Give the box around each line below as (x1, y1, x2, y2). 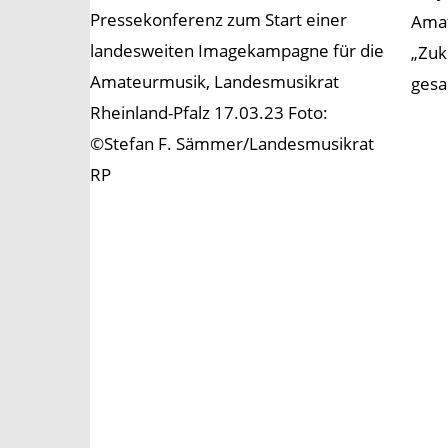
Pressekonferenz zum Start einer (90, 8, 347, 32)
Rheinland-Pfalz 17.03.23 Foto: (90, 101, 328, 125)
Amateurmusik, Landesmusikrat (90, 70, 339, 94)
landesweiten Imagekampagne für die (90, 39, 384, 63)
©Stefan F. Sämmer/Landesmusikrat (90, 132, 374, 156)
